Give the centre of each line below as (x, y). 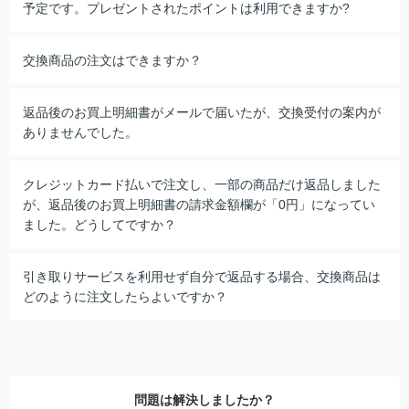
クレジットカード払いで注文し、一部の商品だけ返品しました (202, 184)
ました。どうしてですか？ (100, 225)
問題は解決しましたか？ (204, 400)
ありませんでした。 (80, 132)
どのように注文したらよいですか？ (125, 297)
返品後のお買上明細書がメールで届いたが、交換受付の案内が (202, 112)
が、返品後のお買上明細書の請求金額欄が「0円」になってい (199, 204)
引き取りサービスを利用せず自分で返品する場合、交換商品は (202, 277)
